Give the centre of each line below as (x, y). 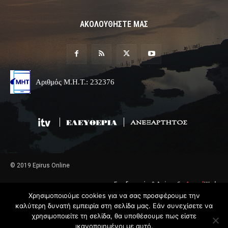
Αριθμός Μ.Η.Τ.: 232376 (75, 82)
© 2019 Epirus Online (40, 166)
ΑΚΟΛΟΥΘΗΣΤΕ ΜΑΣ (114, 24)
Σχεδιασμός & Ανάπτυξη (150, 184)
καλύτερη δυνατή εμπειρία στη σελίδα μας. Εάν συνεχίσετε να (114, 206)
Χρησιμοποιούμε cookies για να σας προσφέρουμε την (114, 195)
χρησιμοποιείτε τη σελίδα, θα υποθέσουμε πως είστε (114, 216)
